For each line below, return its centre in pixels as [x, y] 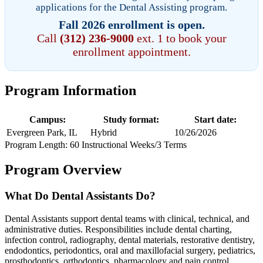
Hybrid [104, 133]
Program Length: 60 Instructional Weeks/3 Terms [96, 145]
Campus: [47, 120]
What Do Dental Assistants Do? [80, 195]
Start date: [215, 120]
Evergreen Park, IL [42, 133]
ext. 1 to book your [180, 38]
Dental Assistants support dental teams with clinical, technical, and [127, 218]
